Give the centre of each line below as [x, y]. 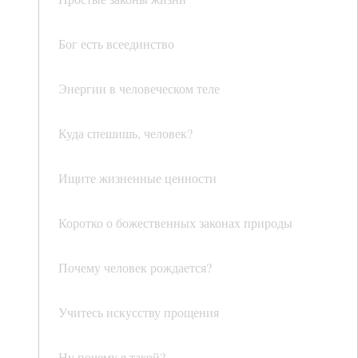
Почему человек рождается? [135, 267]
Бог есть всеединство [116, 44]
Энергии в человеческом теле [139, 88]
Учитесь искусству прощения [139, 312]
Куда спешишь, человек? [125, 133]
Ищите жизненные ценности [137, 178]
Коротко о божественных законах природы [175, 223]
